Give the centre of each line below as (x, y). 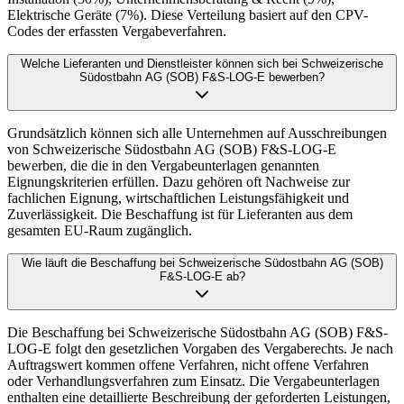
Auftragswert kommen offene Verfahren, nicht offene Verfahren (188, 365)
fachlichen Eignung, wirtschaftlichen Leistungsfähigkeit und (178, 198)
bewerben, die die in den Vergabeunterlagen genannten (163, 166)
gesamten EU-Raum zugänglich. (100, 231)
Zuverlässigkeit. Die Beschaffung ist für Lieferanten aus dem (180, 215)
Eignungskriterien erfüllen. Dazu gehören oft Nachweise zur (179, 182)
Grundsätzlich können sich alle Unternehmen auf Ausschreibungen (197, 133)
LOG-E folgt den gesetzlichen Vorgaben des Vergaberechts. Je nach (200, 349)
